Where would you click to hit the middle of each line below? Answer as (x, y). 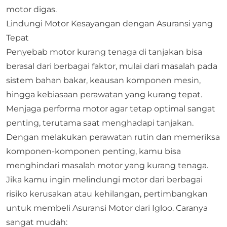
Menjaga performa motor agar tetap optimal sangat (111, 108)
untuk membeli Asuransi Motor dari (79, 208)
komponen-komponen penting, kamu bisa (93, 151)
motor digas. (31, 9)
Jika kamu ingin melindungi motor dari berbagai (104, 179)
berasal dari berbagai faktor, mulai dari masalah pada (112, 66)
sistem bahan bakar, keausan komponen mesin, (103, 80)
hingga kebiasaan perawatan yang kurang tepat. (104, 94)
